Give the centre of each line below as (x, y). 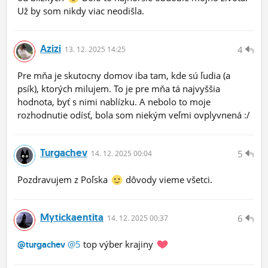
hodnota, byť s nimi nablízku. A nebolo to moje (114, 102)
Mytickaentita (72, 217)
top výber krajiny (118, 244)
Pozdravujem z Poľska (64, 180)
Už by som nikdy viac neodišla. (81, 11)
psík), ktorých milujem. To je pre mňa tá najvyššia (119, 89)
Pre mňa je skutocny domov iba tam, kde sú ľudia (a (124, 76)
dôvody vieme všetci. (167, 180)
